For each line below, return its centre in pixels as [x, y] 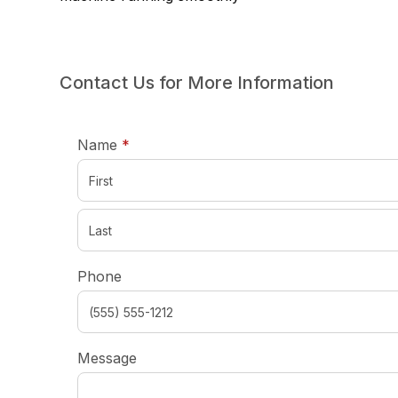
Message [107, 358]
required [157, 144]
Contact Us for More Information [197, 83]
